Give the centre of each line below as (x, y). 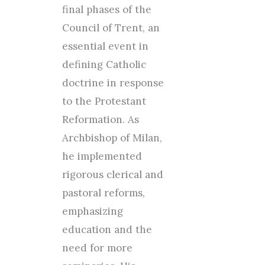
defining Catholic (104, 64)
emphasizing (92, 211)
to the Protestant (104, 101)
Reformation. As (100, 119)
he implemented (102, 156)
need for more (97, 248)
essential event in (105, 46)
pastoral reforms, (103, 193)
